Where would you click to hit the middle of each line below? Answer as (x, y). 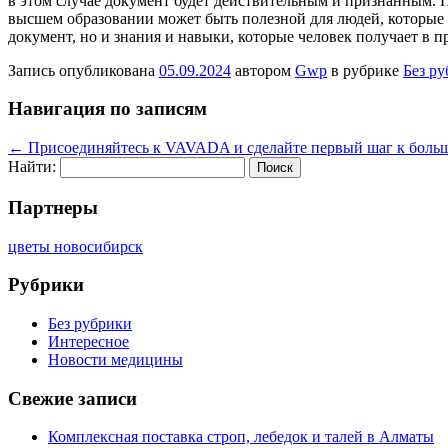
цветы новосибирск (75, 246)
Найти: (32, 167)
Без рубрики (90, 323)
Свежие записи (72, 398)
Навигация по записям (107, 109)
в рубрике (365, 70)
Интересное (88, 341)
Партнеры (53, 207)
